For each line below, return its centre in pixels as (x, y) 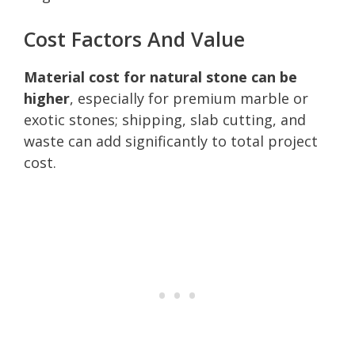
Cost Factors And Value (134, 38)
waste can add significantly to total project (171, 141)
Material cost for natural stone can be (160, 76)
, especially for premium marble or (189, 98)
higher (47, 98)
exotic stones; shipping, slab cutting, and (165, 119)
